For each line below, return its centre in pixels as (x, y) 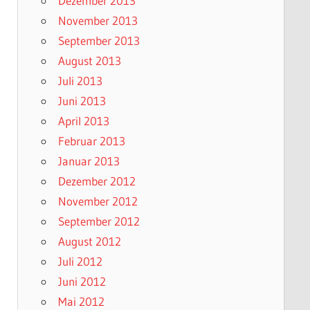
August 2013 (89, 61)
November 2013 (98, 21)
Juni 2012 (82, 282)
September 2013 (99, 41)
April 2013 (83, 121)
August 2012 (89, 241)
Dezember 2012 (97, 181)
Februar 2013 (91, 141)
